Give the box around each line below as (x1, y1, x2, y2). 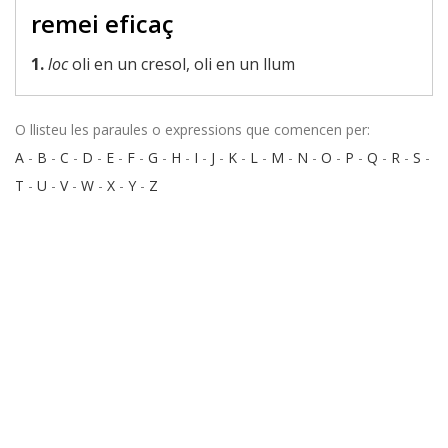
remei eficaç (31, 7, 174, 40)
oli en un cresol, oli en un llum (68, 53, 295, 75)
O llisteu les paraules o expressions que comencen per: (15, 120, 370, 139)
